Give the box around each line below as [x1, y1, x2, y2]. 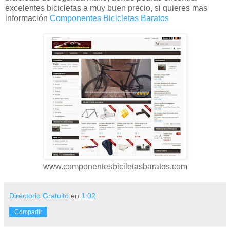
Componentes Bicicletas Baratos [50, 13, 169, 23]
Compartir [14, 208, 42, 216]
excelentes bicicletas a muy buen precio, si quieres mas [5, 3, 207, 12]
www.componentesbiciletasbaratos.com [43, 162, 187, 171]
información [5, 13, 50, 23]
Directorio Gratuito [9, 191, 69, 200]
